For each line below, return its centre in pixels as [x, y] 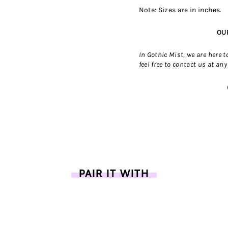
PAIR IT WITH [114, 173]
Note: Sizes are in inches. [180, 10]
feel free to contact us [172, 64]
